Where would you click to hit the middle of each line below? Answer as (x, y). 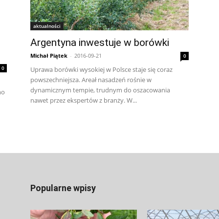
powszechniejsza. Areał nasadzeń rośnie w (91, 80)
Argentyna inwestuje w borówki (100, 43)
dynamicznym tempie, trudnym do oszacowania (100, 90)
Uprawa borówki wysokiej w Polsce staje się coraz (101, 69)
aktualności (47, 26)
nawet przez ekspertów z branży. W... (84, 100)
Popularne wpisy (63, 188)
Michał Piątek (49, 55)
